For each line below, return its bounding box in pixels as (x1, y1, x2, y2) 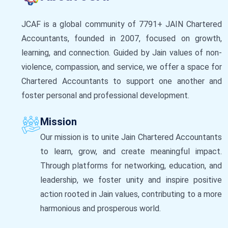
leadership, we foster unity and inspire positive (40, 175, 222, 185)
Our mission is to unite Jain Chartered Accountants (40, 132, 222, 142)
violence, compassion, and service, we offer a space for (21, 62, 222, 72)
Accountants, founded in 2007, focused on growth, (21, 33, 222, 43)
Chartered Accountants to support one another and (21, 76, 222, 86)
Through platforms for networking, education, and (40, 160, 222, 170)
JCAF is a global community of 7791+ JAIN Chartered (21, 19, 222, 29)
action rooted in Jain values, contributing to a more (40, 189, 222, 199)
